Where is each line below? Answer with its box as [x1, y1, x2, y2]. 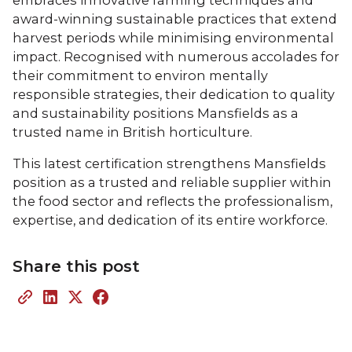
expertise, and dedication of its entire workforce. [13, 211, 328, 228]
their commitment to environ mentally [13, 67, 268, 83]
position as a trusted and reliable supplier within [13, 174, 332, 190]
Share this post [13, 256, 140, 276]
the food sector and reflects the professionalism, [13, 192, 332, 209]
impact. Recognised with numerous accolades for [13, 48, 339, 64]
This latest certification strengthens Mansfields [13, 155, 326, 171]
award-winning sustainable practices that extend [13, 10, 337, 27]
